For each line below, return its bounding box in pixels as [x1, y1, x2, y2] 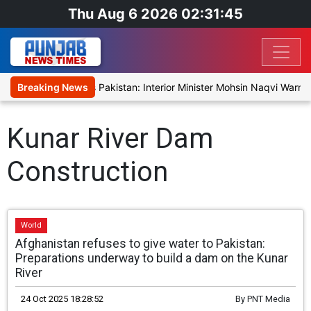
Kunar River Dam [7, 122, 213, 155]
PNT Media [246, 294, 290, 305]
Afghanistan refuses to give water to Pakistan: [15, 237, 266, 251]
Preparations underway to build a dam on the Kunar [15, 251, 289, 266]
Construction [7, 155, 168, 189]
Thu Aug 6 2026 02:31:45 [68, 6, 243, 22]
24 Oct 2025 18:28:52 [21, 294, 104, 305]
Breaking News [17, 81, 88, 94]
